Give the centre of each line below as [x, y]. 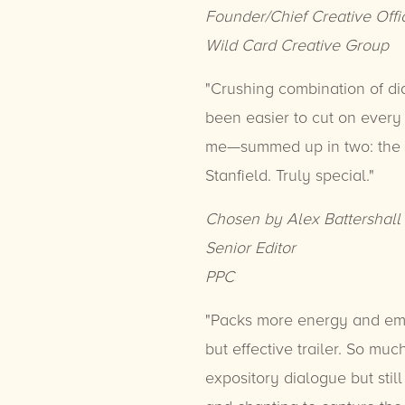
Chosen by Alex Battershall [302, 218]
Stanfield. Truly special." [289, 175]
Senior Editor [250, 247]
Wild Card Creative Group [297, 45]
